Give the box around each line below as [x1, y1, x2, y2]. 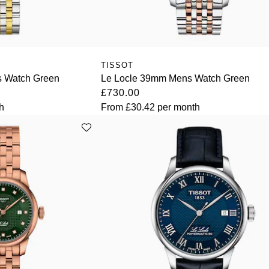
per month [155, 102, 201, 113]
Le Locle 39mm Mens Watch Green [101, 73, 250, 84]
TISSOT [101, 61, 134, 70]
